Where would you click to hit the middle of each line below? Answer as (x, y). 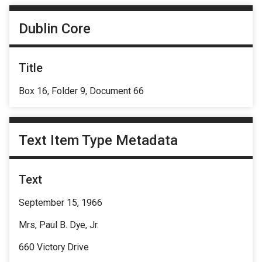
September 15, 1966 (61, 203)
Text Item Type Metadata (98, 141)
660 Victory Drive (54, 247)
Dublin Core (55, 28)
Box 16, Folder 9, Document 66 (81, 91)
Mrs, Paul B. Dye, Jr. (59, 225)
